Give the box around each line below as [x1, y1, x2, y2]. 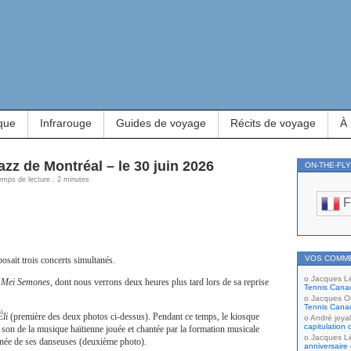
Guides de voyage [116, 117, 206, 129]
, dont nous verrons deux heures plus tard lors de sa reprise [50, 277, 269, 288]
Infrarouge [40, 117, 92, 129]
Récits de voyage [230, 117, 316, 129]
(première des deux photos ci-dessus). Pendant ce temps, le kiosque [8, 311, 259, 322]
